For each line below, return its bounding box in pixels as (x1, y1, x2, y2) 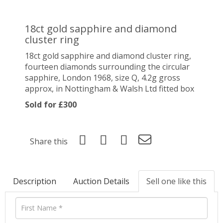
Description (13, 175, 56, 187)
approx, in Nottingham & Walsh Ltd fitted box (25, 83, 194, 94)
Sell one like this (146, 175, 207, 187)
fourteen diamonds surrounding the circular (25, 61, 190, 72)
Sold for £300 (25, 99, 77, 110)
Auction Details (73, 175, 129, 187)
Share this (30, 135, 68, 147)
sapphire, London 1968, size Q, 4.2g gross (25, 72, 180, 83)
